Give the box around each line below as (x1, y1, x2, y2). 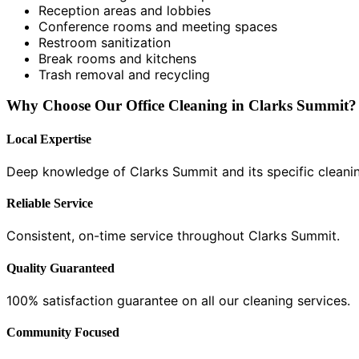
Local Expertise (6, 131, 91, 146)
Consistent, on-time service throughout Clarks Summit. (6, 228, 340, 244)
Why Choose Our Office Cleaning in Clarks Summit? (6, 97, 357, 115)
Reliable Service (6, 196, 93, 211)
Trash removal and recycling (38, 66, 210, 83)
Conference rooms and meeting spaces (38, 18, 277, 34)
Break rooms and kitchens (38, 50, 196, 67)
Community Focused (6, 325, 119, 340)
